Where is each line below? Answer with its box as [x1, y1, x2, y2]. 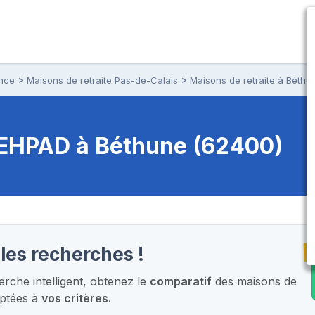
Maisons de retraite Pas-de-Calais [27, 74, 178, 86]
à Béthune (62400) [76, 131, 283, 160]
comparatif [150, 274, 212, 288]
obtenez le [86, 274, 150, 288]
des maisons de [212, 274, 297, 288]
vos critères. [41, 290, 112, 305]
